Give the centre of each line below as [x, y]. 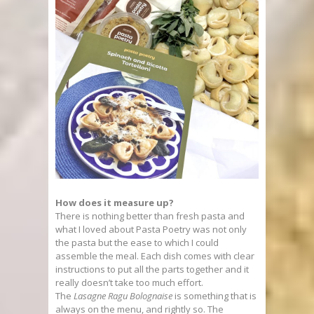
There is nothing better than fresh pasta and [150, 216]
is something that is [214, 295]
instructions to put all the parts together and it [152, 269]
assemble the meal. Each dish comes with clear [155, 255]
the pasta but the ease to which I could [137, 242]
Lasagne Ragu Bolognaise [123, 295]
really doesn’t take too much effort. [129, 282]
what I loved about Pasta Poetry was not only [151, 229]
